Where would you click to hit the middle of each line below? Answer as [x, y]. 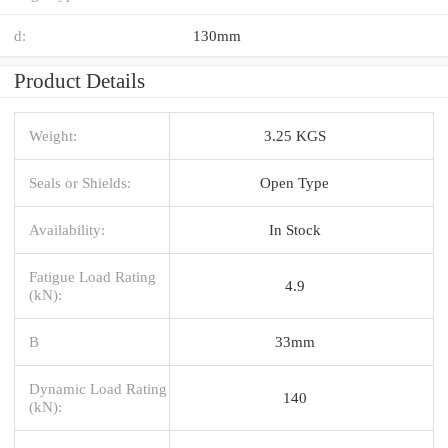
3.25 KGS [294, 135]
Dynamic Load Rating [98, 388]
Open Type [294, 182]
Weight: [53, 135]
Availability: [67, 229]
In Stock [294, 229]
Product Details [79, 80]
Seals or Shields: [80, 182]
